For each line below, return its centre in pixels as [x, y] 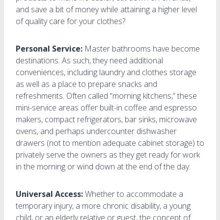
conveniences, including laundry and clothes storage [106, 72]
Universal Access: [49, 194]
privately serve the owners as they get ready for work [108, 154]
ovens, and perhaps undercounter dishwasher [96, 131]
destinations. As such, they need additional [89, 60]
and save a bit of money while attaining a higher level [106, 9]
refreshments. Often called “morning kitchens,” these [106, 96]
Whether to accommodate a [133, 194]
